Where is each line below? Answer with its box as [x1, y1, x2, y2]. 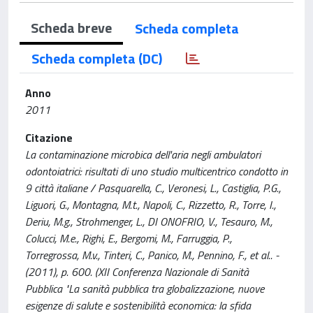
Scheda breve [31, 17, 112, 38]
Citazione [25, 129, 73, 146]
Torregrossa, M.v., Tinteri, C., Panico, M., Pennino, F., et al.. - [25, 247, 279, 263]
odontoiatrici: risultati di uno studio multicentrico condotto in [25, 163, 288, 180]
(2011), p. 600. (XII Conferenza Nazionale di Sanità [25, 263, 249, 280]
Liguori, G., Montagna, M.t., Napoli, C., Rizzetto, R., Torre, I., [25, 196, 276, 213]
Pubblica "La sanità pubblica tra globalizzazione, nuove [25, 280, 264, 297]
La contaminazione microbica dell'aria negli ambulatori [25, 146, 261, 163]
